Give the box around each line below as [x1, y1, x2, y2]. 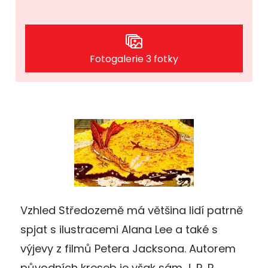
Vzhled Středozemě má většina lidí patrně [20, 202, 243, 218]
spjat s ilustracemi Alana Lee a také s [20, 221, 218, 237]
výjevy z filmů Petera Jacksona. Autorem [20, 240, 236, 256]
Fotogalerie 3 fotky [90, 51, 178, 66]
